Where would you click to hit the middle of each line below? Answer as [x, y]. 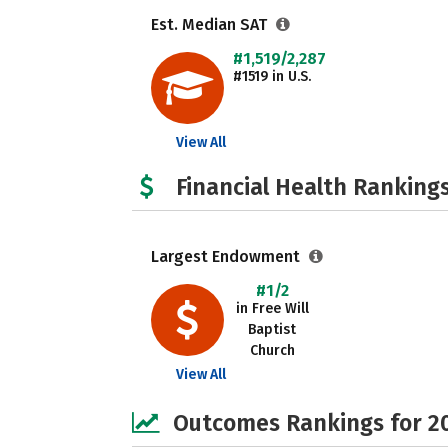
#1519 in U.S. [272, 76]
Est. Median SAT [211, 24]
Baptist [272, 329]
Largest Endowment [227, 256]
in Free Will [272, 308]
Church [272, 350]
